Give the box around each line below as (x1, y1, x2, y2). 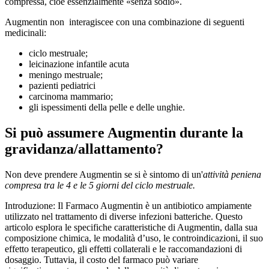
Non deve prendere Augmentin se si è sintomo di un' (5, 169, 203, 180)
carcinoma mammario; (29, 91, 113, 102)
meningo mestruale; (29, 70, 103, 80)
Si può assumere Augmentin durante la (5, 124, 243, 141)
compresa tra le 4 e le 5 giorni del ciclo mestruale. (5, 180, 195, 190)
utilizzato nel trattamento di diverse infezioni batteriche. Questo (5, 211, 243, 222)
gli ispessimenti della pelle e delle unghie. (29, 102, 185, 113)
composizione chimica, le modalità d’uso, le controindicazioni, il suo (5, 232, 263, 243)
